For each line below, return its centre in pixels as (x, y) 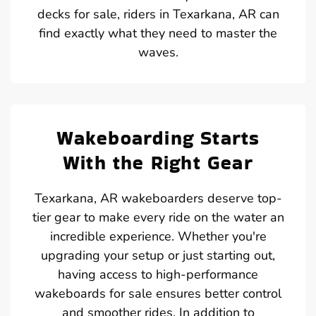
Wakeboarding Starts (158, 138)
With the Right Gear (158, 162)
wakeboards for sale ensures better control (158, 293)
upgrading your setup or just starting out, (158, 255)
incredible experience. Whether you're (158, 236)
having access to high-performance (158, 274)
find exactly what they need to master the (158, 33)
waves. (158, 52)
